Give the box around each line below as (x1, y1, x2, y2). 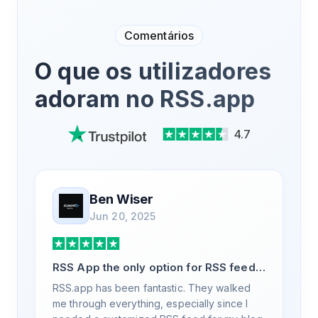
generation (53, 275, 111, 289)
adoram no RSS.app (35, 84, 256, 113)
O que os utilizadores (35, 57, 272, 85)
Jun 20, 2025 (89, 209, 156, 222)
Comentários (124, 28, 194, 43)
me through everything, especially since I (53, 297, 248, 309)
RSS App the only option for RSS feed (53, 260, 256, 274)
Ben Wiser (89, 191, 154, 207)
